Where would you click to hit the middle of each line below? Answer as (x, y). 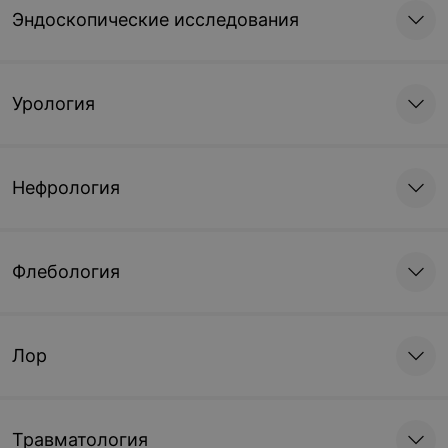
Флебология (66, 271)
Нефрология (66, 187)
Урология (53, 103)
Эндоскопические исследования (155, 19)
